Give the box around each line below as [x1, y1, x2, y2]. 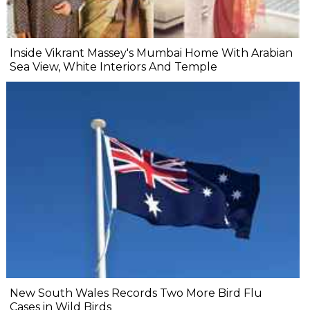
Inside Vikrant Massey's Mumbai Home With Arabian [10, 46, 293, 60]
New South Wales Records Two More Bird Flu [10, 286, 262, 300]
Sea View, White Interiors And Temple [10, 60, 217, 74]
